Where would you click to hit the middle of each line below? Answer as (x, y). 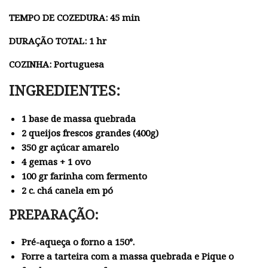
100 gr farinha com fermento (84, 176)
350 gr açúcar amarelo (70, 147)
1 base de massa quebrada (78, 118)
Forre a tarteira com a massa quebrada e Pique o (127, 256)
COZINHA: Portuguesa (57, 64)
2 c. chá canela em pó (67, 190)
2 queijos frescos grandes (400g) (90, 133)
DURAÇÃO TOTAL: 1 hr (58, 40)
